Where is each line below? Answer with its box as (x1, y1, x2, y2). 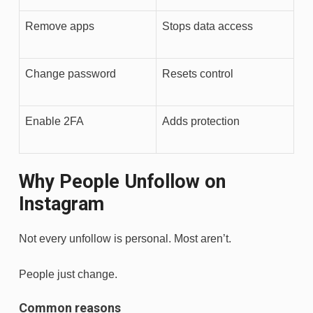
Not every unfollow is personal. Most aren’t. (19, 233, 231, 245)
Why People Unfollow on (19, 170, 226, 194)
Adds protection (162, 115, 240, 128)
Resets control (162, 68, 233, 80)
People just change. (19, 268, 117, 281)
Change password (25, 68, 116, 80)
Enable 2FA (25, 115, 84, 128)
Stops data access (162, 20, 253, 33)
